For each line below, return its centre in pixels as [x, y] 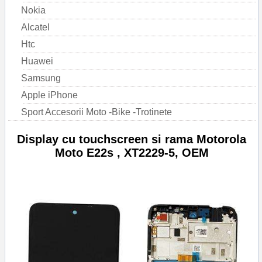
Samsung [41, 78]
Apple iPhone [49, 95]
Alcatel [35, 27]
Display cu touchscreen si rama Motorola [132, 139]
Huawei [37, 61]
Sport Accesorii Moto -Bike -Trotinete [96, 112]
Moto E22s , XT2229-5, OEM [132, 153]
